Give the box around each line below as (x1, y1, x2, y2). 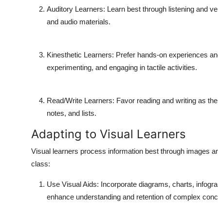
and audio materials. (47, 18, 110, 26)
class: (31, 160, 50, 168)
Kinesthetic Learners (47, 51, 112, 59)
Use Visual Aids (47, 180, 97, 189)
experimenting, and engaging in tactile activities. (47, 63, 197, 72)
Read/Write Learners (47, 96, 112, 105)
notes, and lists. (47, 109, 96, 118)
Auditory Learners (47, 5, 103, 14)
